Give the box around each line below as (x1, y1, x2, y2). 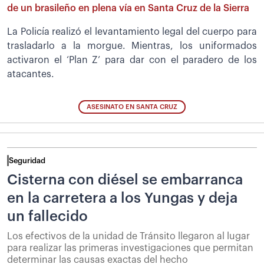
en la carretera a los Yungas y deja (7, 190, 237, 205)
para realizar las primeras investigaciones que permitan (7, 243, 253, 253)
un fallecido (7, 209, 88, 223)
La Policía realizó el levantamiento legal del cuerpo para (7, 27, 257, 37)
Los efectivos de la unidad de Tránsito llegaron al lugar (7, 231, 250, 241)
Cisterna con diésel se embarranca (7, 172, 243, 187)
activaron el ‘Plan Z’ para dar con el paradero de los (7, 55, 257, 65)
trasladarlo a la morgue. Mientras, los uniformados (7, 41, 257, 51)
